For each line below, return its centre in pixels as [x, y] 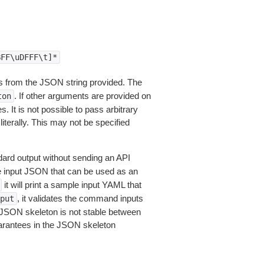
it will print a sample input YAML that [71, 185]
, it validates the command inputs [80, 198]
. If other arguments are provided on [82, 96]
